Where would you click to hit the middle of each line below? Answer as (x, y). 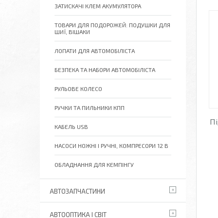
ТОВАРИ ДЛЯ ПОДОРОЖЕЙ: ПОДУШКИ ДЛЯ (112, 25)
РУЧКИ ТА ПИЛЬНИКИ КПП (90, 108)
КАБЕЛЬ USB (71, 127)
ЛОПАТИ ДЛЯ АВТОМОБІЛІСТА (95, 51)
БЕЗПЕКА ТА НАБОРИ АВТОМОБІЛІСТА (105, 70)
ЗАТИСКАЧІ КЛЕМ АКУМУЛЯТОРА (98, 6)
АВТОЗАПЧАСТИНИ (77, 191)
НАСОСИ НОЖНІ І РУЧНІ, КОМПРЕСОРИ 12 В (111, 145)
